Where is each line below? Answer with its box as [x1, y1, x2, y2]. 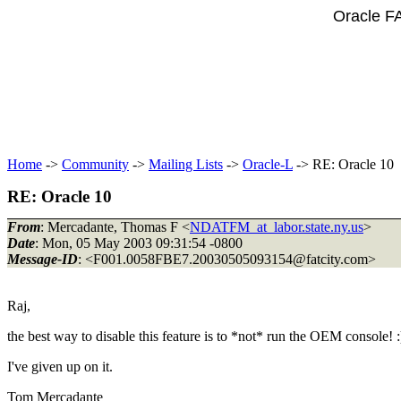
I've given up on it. [7, 358, 120, 374]
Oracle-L [243, 157, 293, 172]
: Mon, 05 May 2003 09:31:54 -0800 [35, 235, 243, 251]
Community [62, 157, 129, 172]
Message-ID [7, 251, 78, 267]
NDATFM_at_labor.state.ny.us [190, 218, 363, 235]
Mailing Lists [149, 157, 223, 172]
